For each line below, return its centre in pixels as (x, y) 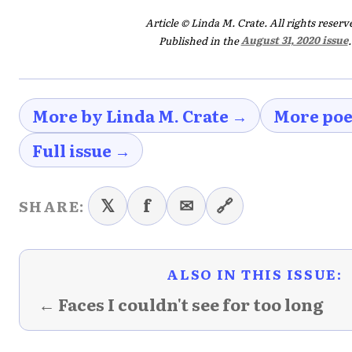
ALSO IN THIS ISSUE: (255, 273)
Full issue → (81, 150)
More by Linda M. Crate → (139, 115)
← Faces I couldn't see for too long (181, 304)
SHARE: (52, 205)
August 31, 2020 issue (294, 40)
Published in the (200, 40)
